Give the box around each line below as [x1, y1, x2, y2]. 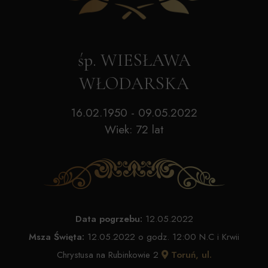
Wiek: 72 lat [105, 121, 163, 138]
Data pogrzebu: [75, 212, 142, 226]
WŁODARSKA [79, 72, 189, 95]
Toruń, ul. [167, 248, 212, 261]
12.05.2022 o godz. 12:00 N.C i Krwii [84, 230, 239, 243]
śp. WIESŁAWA [77, 49, 191, 71]
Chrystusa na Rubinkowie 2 [56, 248, 162, 261]
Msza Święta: [29, 230, 84, 243]
